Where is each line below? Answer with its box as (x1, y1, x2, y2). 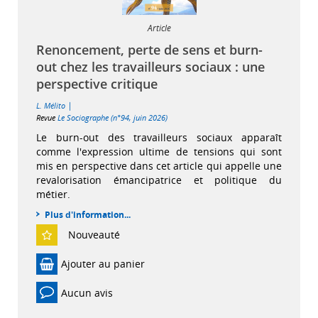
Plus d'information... (45, 209, 131, 221)
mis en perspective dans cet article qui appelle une (36, 159, 282, 173)
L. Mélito (36, 100, 65, 111)
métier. (36, 187, 70, 202)
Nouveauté (68, 228, 120, 242)
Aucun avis (61, 285, 113, 300)
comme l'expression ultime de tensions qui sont (36, 145, 282, 159)
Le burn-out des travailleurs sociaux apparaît (36, 131, 282, 145)
